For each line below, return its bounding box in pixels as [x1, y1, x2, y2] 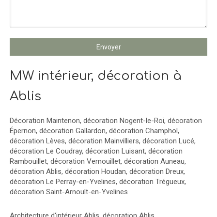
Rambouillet [10, 157, 47, 166]
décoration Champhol [109, 126, 178, 135]
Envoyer [96, 43, 121, 51]
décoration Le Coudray [10, 147, 82, 155]
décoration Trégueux [119, 177, 185, 186]
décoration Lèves [10, 137, 65, 145]
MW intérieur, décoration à [10, 69, 182, 83]
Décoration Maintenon [10, 116, 80, 125]
